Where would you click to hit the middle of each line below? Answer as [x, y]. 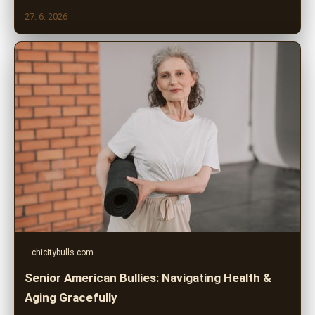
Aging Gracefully [71, 298]
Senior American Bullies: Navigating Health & [148, 278]
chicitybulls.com [63, 253]
